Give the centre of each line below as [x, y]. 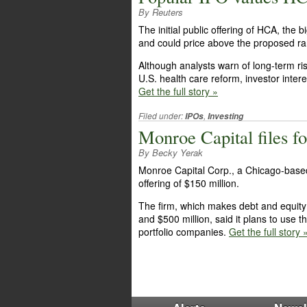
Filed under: [162, 115]
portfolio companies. [184, 232]
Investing [225, 116]
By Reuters [161, 12]
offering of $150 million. [189, 183]
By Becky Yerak [171, 152]
